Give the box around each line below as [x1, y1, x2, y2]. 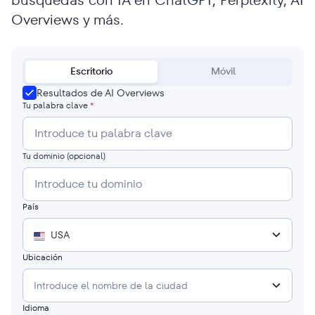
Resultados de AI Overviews [37, 85, 165, 100]
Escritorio [70, 64, 112, 78]
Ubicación [22, 251, 63, 263]
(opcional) [67, 150, 105, 162]
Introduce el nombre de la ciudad [34, 278, 188, 292]
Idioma [22, 302, 49, 314]
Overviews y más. [11, 10, 124, 30]
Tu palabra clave [22, 99, 90, 111]
